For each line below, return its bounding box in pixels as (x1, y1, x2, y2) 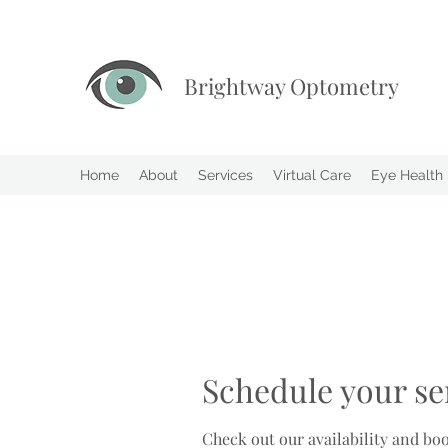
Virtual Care (273, 167, 351, 183)
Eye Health (371, 167, 443, 183)
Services (198, 167, 253, 183)
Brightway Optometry (184, 71, 404, 101)
